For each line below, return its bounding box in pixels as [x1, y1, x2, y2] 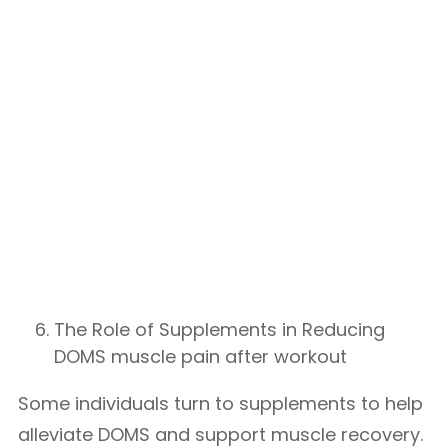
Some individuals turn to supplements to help [18, 391, 423, 416]
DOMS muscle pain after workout [54, 344, 347, 369]
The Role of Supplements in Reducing [54, 317, 385, 342]
